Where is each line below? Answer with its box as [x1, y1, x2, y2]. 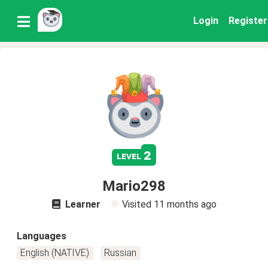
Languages [17, 230, 66, 242]
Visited [121, 199, 154, 210]
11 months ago [153, 199, 217, 210]
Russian [104, 247, 137, 258]
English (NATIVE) [20, 247, 90, 258]
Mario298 [102, 178, 166, 194]
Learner [62, 199, 100, 210]
